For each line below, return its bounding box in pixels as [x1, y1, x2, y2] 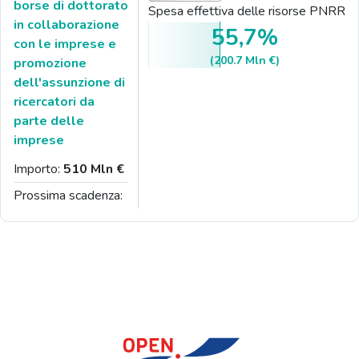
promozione [14, 54, 87, 72]
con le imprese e [14, 34, 116, 53]
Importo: [14, 159, 63, 178]
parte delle [14, 111, 84, 130]
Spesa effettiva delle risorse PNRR [148, 2, 345, 21]
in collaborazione [14, 15, 119, 34]
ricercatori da [14, 92, 95, 111]
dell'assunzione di [14, 73, 125, 91]
